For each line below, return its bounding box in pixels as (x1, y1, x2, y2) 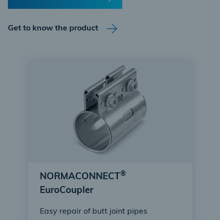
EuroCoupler (39, 186, 93, 195)
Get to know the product (8, 25, 98, 32)
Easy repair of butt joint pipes (39, 208, 147, 216)
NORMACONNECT (39, 172, 120, 182)
